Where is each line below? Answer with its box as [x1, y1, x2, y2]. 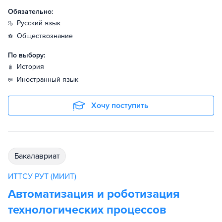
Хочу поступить [91, 101, 149, 111]
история [22, 62, 44, 71]
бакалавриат [19, 151, 59, 162]
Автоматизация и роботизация [8, 187, 180, 202]
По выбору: [8, 51, 45, 60]
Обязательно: [8, 7, 53, 16]
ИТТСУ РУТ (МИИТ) [8, 171, 76, 182]
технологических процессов [8, 203, 166, 218]
